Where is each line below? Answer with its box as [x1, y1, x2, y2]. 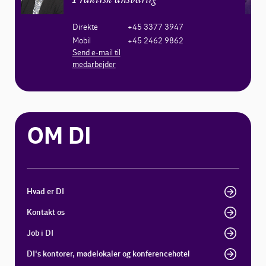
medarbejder [72, 59, 116, 69]
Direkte [72, 22, 98, 32]
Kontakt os [27, 207, 65, 217]
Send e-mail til [72, 47, 121, 58]
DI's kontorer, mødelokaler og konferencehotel [27, 249, 191, 259]
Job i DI [27, 228, 54, 238]
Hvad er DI [27, 186, 65, 197]
